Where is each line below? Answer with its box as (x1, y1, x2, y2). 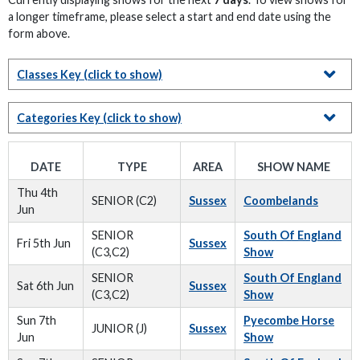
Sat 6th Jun (17, 279, 74, 292)
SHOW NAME (256, 160, 330, 174)
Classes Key (17, 67, 81, 81)
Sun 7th (17, 313, 56, 327)
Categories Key (17, 111, 100, 125)
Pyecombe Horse (243, 313, 334, 327)
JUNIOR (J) (92, 321, 147, 335)
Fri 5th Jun (17, 236, 71, 250)
